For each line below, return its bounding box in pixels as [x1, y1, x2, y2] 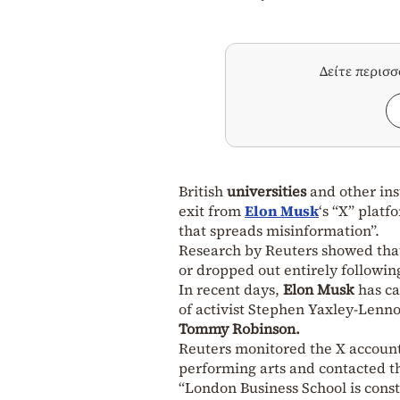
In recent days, [179, 279, 283, 299]
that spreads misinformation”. [179, 220, 379, 240]
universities [227, 180, 306, 201]
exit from [179, 200, 245, 221]
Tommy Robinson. [179, 318, 300, 338]
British [179, 180, 227, 201]
